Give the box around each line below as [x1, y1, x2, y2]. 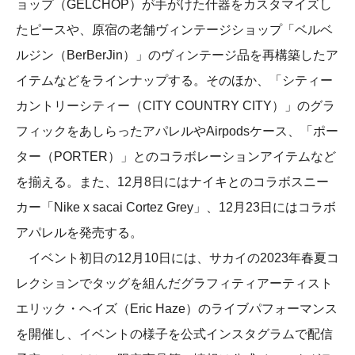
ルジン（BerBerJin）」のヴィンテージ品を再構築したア [16, 48, 338, 62]
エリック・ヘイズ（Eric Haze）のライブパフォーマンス [16, 301, 338, 315]
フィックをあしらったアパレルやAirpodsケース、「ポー [16, 124, 338, 138]
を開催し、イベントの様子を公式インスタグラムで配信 [16, 326, 333, 341]
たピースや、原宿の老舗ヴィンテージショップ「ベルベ [16, 22, 333, 36]
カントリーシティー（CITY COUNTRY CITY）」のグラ [16, 98, 335, 113]
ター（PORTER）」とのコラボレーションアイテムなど [16, 149, 336, 163]
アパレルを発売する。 [16, 225, 143, 239]
